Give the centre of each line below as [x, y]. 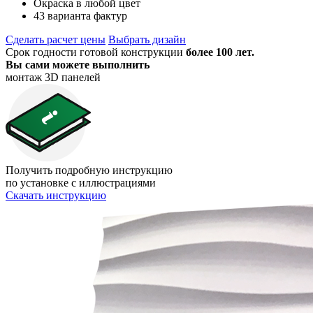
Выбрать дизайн [147, 39]
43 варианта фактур [80, 15]
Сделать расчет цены [56, 39]
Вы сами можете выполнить [78, 64]
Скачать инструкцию [56, 195]
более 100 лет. [220, 52]
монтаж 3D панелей [53, 77]
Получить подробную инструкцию [89, 170]
